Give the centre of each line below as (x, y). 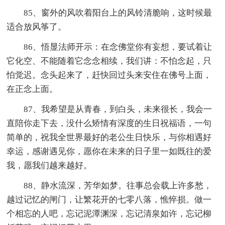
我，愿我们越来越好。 (49, 166)
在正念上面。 (32, 89)
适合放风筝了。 (37, 27)
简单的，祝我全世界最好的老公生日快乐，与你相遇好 (109, 138)
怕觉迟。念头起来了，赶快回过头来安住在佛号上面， (109, 75)
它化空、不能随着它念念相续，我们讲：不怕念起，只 (109, 61)
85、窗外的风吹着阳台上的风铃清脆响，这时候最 (118, 13)
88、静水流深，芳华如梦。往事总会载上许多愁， (118, 186)
